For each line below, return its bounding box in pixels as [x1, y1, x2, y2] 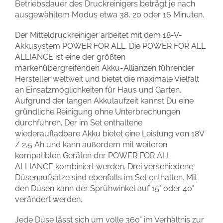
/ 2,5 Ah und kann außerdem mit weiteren [15, 140, 167, 150]
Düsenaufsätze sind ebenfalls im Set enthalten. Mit [15, 173, 197, 183]
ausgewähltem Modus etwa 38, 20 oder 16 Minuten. [15, 10, 204, 20]
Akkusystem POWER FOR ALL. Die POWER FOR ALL [15, 41, 206, 51]
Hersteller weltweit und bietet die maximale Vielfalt [15, 74, 199, 84]
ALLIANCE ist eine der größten [15, 52, 125, 62]
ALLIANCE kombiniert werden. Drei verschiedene [15, 162, 193, 172]
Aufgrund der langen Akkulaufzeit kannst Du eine [15, 96, 194, 106]
